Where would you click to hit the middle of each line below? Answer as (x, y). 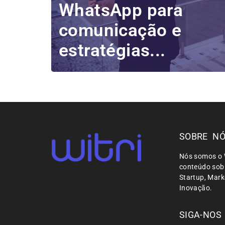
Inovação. (196, 188)
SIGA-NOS (200, 215)
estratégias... (112, 50)
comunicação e (120, 30)
